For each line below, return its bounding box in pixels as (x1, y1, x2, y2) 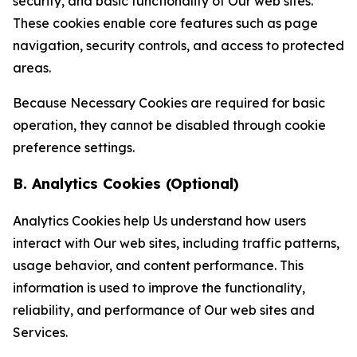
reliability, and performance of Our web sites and (13, 302, 315, 318)
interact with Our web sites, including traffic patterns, (13, 235, 339, 251)
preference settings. (13, 139, 135, 155)
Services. (13, 324, 68, 340)
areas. (13, 60, 51, 76)
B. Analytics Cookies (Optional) (13, 175, 239, 193)
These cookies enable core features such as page (13, 15, 318, 31)
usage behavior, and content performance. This (13, 257, 304, 273)
